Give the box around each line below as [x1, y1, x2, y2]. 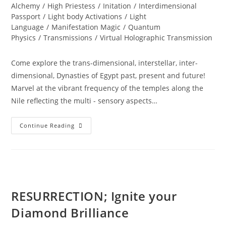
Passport [11, 12, 41, 21]
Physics [11, 33, 36, 42]
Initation [103, 1, 132, 11]
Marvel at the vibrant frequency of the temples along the [11, 83, 204, 93]
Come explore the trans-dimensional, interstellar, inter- [11, 58, 198, 68]
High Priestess [47, 1, 96, 11]
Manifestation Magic [51, 22, 121, 32]
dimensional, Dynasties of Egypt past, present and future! [11, 71, 206, 80]
